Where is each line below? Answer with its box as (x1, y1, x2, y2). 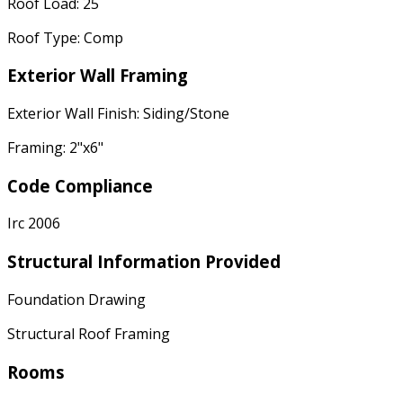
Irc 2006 (7, 213, 60, 234)
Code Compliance (7, 174, 153, 197)
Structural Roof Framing (7, 323, 170, 344)
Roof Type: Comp (7, 27, 123, 48)
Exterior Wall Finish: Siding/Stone (7, 103, 229, 123)
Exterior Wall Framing (7, 64, 188, 87)
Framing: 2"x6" (7, 137, 103, 157)
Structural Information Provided (7, 250, 281, 273)
